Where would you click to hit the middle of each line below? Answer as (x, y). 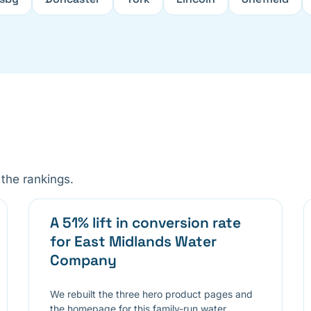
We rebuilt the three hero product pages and (151, 294)
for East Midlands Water (133, 241)
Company (83, 260)
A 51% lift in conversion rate (145, 222)
